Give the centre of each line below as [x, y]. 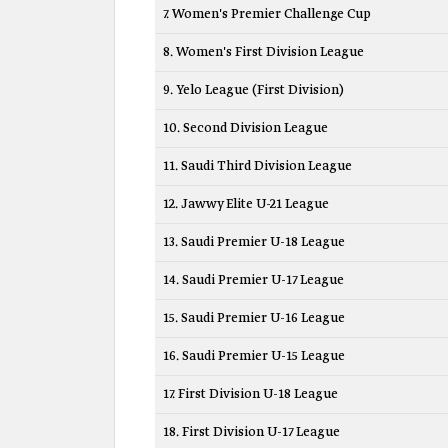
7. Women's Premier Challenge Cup [267, 14]
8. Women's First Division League [263, 52]
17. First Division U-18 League [250, 394]
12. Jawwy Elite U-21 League [246, 204]
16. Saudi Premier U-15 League [254, 356]
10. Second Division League [245, 128]
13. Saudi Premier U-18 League [254, 242]
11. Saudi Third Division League [257, 166]
